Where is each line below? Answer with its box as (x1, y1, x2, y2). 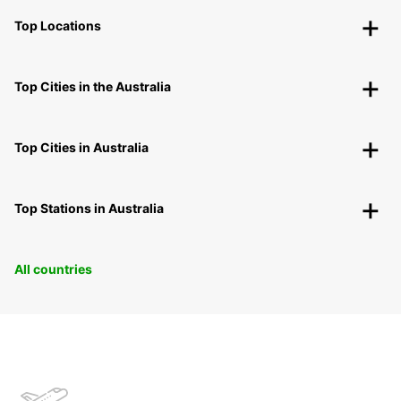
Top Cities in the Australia (14, 78, 171, 94)
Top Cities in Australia (14, 139, 149, 155)
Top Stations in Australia (14, 200, 164, 216)
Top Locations (14, 17, 101, 33)
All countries (14, 260, 92, 277)
